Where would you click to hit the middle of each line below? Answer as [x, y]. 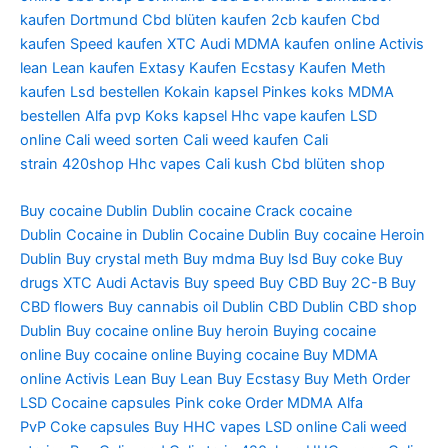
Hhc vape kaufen [288, 116]
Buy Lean [182, 379]
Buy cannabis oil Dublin [186, 307]
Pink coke [208, 403]
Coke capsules [100, 427]
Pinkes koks [303, 92]
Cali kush [236, 164]
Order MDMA [289, 403]
